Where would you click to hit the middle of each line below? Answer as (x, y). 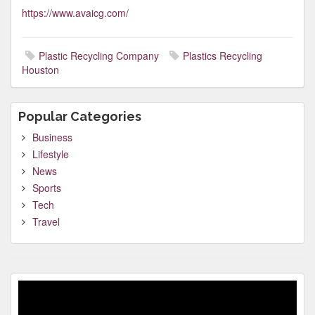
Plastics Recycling (223, 56)
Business (52, 137)
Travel (46, 221)
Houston (40, 70)
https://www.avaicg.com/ (75, 13)
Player (32, 301)
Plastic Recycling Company (99, 56)
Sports (47, 188)
